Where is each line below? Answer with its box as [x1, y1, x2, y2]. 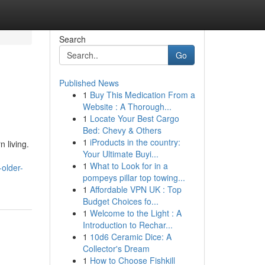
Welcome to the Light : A [89, 207, 182, 219]
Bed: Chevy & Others [82, 124, 161, 136]
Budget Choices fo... [82, 195, 159, 207]
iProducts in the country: [89, 136, 180, 148]
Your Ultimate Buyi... [82, 148, 159, 160]
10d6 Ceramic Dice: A [89, 231, 172, 243]
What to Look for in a [89, 160, 168, 172]
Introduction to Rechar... [82, 219, 173, 231]
